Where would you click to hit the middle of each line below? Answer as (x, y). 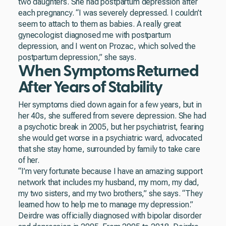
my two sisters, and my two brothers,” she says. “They (110, 193)
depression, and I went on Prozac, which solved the (107, 46)
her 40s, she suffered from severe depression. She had (112, 116)
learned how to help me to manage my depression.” (106, 205)
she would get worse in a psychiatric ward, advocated (110, 138)
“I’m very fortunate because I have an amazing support (110, 171)
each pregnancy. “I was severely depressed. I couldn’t (110, 13)
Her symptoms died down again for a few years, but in (110, 105)
